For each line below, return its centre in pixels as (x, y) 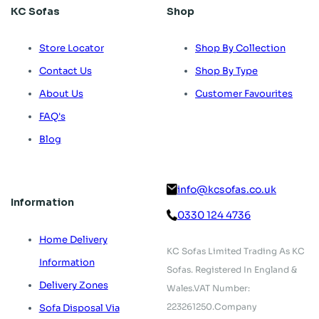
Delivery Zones (73, 285)
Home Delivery (73, 239)
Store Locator (71, 48)
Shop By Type (226, 71)
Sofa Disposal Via (79, 308)
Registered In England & (245, 270)
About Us (61, 94)
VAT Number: (222, 288)
